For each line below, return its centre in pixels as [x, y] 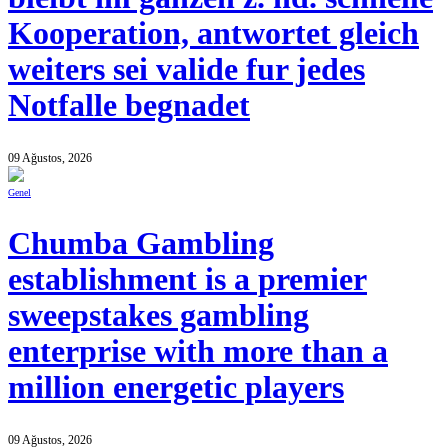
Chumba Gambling [141, 244]
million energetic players [176, 388]
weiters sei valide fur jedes [186, 69]
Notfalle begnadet [129, 105]
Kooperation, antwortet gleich [213, 33]
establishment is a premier [187, 280]
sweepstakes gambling [158, 316]
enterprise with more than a [198, 352]
